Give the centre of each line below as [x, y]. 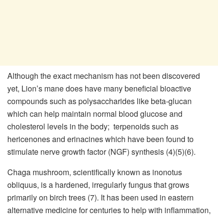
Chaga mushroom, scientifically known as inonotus [95, 172]
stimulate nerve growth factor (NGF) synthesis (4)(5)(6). [102, 151]
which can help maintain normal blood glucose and [95, 113]
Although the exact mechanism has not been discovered [104, 75]
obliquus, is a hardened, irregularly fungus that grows [98, 184]
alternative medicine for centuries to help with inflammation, [109, 210]
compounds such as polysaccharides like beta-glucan [100, 101]
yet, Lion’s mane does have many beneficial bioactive [99, 88]
